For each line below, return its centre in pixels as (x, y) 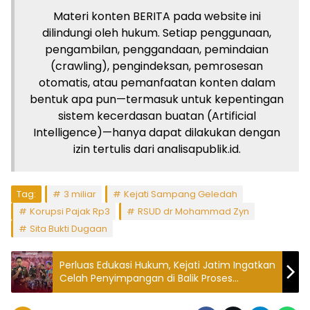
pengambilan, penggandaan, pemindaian (157, 50)
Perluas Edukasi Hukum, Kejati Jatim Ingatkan (167, 265)
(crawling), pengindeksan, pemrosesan (157, 66)
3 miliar (80, 194)
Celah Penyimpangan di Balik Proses (146, 279)
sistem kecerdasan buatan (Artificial (157, 116)
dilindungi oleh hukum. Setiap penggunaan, (157, 33)
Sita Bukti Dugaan (69, 229)
